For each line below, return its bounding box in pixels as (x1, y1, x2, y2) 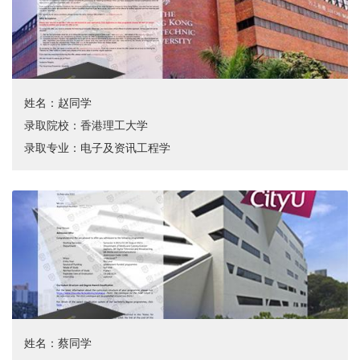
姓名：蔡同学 (24, 334, 92, 351)
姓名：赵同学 (24, 94, 92, 111)
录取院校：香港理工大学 (24, 117, 148, 133)
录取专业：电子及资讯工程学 (24, 139, 170, 156)
